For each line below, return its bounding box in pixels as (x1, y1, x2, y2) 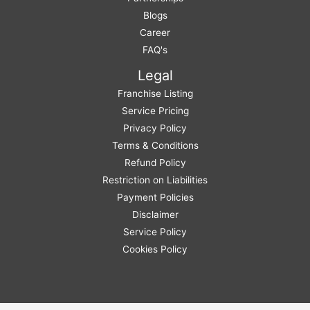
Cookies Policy (122, 243, 188, 255)
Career (140, 26, 170, 38)
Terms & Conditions (111, 139, 199, 151)
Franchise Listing (117, 87, 193, 99)
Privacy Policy (123, 122, 187, 134)
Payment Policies (116, 191, 194, 203)
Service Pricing (121, 104, 189, 116)
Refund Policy (124, 156, 186, 168)
